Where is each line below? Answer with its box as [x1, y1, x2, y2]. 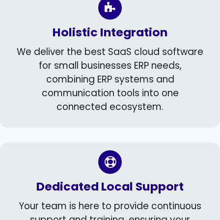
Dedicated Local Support [36, 178, 184, 194]
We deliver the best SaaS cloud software [17, 45, 203, 58]
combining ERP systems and [46, 72, 174, 86]
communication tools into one [41, 86, 179, 100]
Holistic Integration [53, 24, 167, 40]
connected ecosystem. [56, 100, 164, 113]
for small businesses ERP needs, [38, 58, 182, 72]
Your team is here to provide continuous [19, 199, 201, 213]
